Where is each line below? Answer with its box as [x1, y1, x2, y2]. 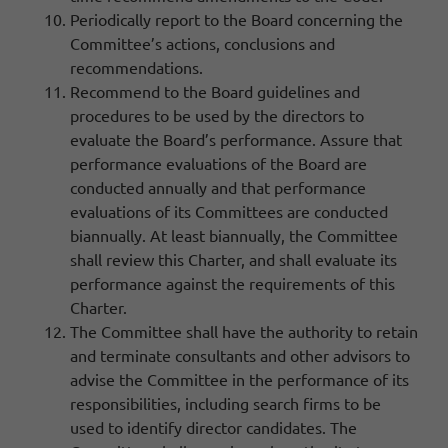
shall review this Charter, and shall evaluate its [70, 248, 397, 269]
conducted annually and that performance [70, 176, 366, 197]
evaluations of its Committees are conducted [70, 200, 388, 221]
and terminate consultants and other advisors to [70, 344, 410, 365]
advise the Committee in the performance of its [70, 368, 409, 389]
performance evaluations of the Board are [70, 152, 367, 173]
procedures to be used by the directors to [70, 104, 364, 125]
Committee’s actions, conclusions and [70, 32, 335, 53]
